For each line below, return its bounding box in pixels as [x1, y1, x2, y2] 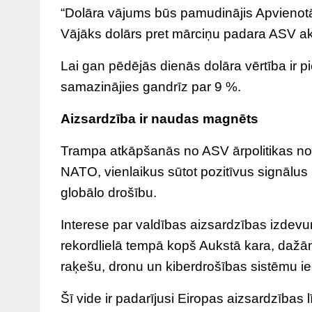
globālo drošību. [61, 185, 157, 200]
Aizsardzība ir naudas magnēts [61, 111, 258, 126]
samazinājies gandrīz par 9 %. [61, 79, 241, 94]
